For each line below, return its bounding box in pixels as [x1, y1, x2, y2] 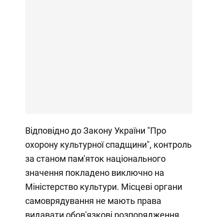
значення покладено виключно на [25, 167, 164, 178]
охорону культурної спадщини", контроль [25, 139, 192, 150]
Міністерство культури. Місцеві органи [25, 181, 182, 192]
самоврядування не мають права [25, 195, 161, 206]
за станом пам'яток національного [25, 153, 166, 164]
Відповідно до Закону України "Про [25, 125, 166, 136]
